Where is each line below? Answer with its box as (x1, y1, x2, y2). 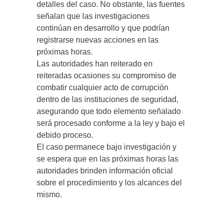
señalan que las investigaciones (37, 12, 150, 20)
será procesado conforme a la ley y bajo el (37, 119, 185, 127)
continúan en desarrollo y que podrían (37, 24, 169, 32)
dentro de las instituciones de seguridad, (37, 95, 178, 104)
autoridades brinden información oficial (37, 166, 173, 175)
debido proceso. (37, 131, 93, 139)
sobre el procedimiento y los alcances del (37, 178, 182, 187)
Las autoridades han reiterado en (37, 59, 153, 68)
